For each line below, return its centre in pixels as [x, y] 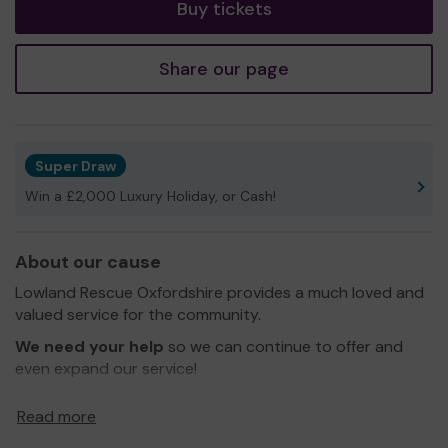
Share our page [224, 68]
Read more [56, 416]
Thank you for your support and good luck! [171, 400]
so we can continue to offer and [283, 346]
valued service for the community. [138, 314]
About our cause [88, 261]
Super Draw [75, 165]
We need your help [89, 346]
